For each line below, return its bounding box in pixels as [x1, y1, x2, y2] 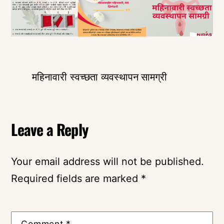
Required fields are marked [11, 172, 141, 185]
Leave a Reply [11, 118, 88, 141]
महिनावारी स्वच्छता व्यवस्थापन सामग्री [32, 71, 167, 83]
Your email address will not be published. [11, 155, 204, 168]
